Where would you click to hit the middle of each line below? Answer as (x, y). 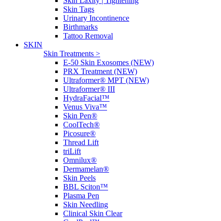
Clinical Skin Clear (93, 213)
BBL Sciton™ (86, 187)
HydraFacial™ (86, 98)
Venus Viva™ (85, 107)
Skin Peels (79, 178)
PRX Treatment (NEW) (100, 71)
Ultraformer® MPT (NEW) (106, 80)
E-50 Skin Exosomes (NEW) (109, 62)
